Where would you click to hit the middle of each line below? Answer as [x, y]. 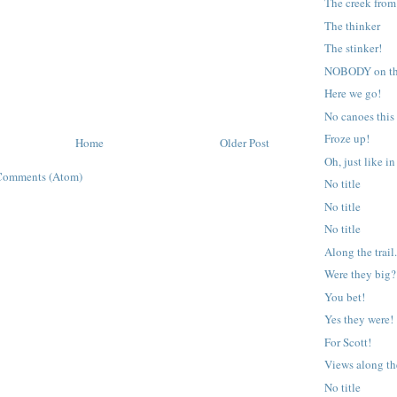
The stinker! [354, 48]
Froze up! [347, 139]
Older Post [245, 142]
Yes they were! [359, 319]
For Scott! [348, 342]
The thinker [353, 25]
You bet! [345, 296]
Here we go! [353, 93]
